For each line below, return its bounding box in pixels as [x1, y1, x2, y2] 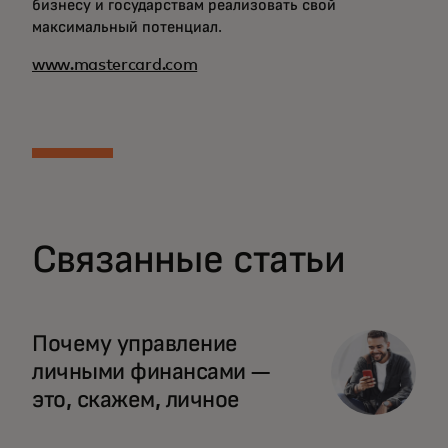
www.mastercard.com [32, 57, 198, 73]
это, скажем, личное [32, 388, 243, 412]
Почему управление [32, 332, 238, 356]
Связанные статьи [32, 240, 346, 280]
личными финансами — [32, 360, 270, 384]
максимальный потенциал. [32, 19, 222, 35]
